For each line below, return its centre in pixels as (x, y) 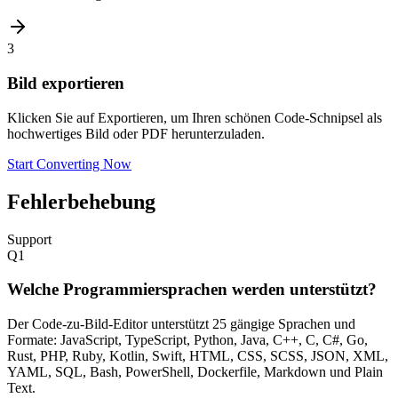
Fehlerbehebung (81, 201)
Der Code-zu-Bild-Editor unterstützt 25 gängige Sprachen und (181, 324)
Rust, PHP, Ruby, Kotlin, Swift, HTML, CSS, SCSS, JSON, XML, (198, 356)
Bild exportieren (66, 84)
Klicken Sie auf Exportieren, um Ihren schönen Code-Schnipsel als (195, 117)
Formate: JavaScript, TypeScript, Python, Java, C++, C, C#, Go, (187, 340)
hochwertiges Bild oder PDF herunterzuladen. (136, 133)
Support (29, 239)
